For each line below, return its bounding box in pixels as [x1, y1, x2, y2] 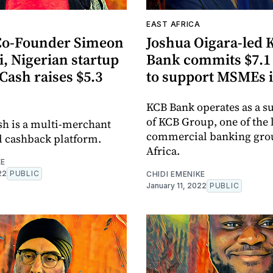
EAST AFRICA [146, 19, 200, 29]
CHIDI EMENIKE [146, 169, 206, 179]
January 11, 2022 [146, 181, 207, 191]
